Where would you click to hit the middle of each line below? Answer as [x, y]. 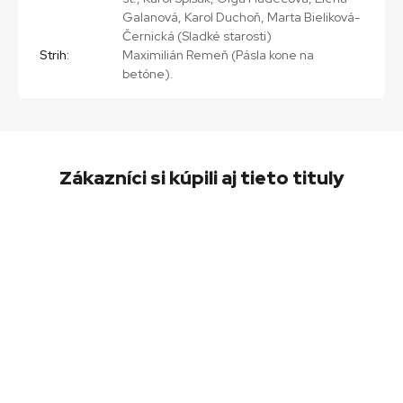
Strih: [54, 54]
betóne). [148, 73]
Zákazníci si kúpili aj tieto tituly [201, 177]
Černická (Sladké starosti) [197, 36]
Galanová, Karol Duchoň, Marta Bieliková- [241, 17]
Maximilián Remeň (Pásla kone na [218, 54]
